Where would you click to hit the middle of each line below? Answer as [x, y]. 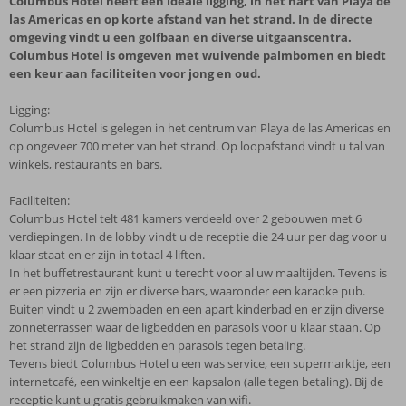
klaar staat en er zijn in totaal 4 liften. [107, 255]
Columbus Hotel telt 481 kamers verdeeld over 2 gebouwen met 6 [185, 218]
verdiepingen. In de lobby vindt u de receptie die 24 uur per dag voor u [198, 237]
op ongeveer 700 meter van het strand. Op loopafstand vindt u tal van [197, 146]
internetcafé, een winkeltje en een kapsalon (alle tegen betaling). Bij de [196, 382]
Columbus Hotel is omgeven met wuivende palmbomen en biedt [198, 55]
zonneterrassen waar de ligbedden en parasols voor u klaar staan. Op [195, 327]
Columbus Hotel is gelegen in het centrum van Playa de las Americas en [200, 128]
